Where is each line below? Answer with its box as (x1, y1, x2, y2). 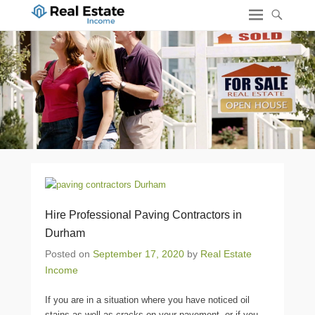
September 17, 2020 (93, 248, 184, 259)
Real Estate (200, 248, 252, 259)
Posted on (45, 248, 93, 259)
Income (45, 264, 78, 276)
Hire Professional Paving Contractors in (45, 209, 242, 221)
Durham (45, 227, 85, 239)
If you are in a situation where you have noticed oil (45, 295, 250, 305)
